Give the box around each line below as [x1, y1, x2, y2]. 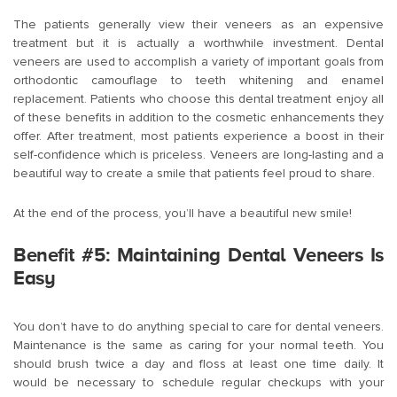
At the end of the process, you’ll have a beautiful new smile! [13, 206, 352, 222]
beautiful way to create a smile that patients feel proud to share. [13, 166, 375, 182]
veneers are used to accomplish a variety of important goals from [13, 54, 384, 70]
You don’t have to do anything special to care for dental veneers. [13, 319, 384, 335]
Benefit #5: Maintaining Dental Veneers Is [13, 244, 384, 267]
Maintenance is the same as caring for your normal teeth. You [13, 338, 384, 354]
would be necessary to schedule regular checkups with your [13, 375, 384, 391]
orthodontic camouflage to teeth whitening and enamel [13, 73, 384, 89]
